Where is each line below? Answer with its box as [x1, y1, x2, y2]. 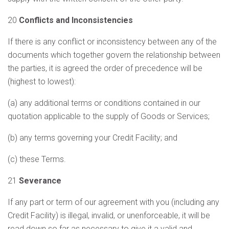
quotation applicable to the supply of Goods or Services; [8, 111, 210, 121]
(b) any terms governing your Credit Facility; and [8, 133, 177, 143]
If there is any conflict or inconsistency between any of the [8, 37, 217, 47]
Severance [19, 176, 61, 186]
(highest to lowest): [8, 77, 76, 86]
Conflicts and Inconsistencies [19, 15, 133, 25]
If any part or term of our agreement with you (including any [8, 197, 219, 207]
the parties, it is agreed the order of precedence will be [8, 63, 202, 73]
